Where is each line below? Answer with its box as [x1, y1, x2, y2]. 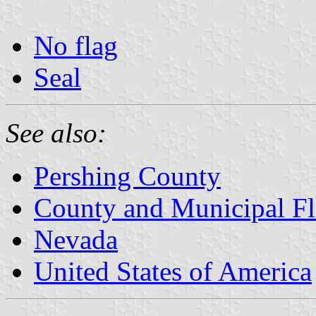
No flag [34, 30, 118, 61]
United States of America [34, 255, 312, 286]
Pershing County [34, 160, 221, 191]
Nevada [34, 224, 118, 255]
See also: [6, 117, 107, 148]
